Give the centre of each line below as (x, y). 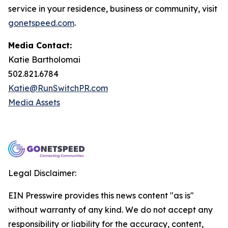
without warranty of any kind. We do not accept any (110, 210)
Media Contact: (40, 45)
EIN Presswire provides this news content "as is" (101, 195)
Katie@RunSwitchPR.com (58, 88)
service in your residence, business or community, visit (113, 9)
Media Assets (34, 102)
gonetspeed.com (41, 23)
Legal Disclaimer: (42, 173)
